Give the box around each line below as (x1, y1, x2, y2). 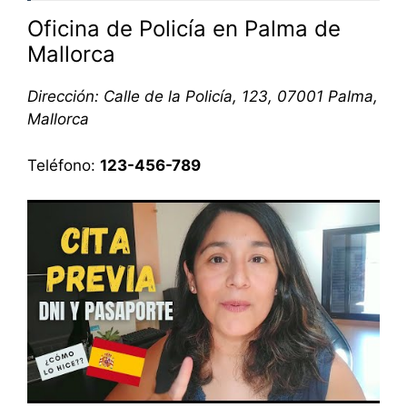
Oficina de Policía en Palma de (27, 15, 341, 43)
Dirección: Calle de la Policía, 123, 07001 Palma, (27, 87, 378, 106)
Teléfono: (27, 155, 100, 174)
